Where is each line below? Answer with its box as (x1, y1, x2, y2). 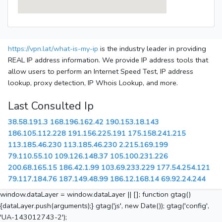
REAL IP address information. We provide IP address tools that (8, 55, 208, 65)
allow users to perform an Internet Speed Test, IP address (8, 66, 193, 77)
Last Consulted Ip (8, 99, 94, 114)
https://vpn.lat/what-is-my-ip (8, 44, 98, 54)
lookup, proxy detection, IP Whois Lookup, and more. (8, 78, 178, 88)
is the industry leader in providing (98, 44, 206, 54)
